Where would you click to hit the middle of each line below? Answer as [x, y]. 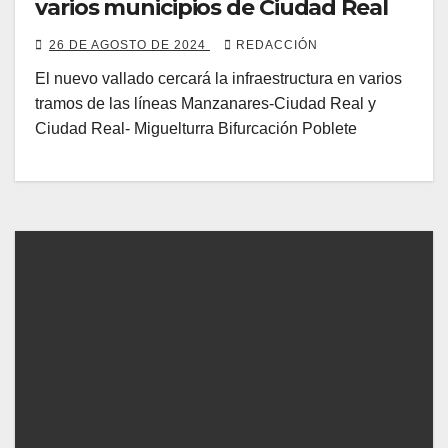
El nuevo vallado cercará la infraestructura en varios [218, 78]
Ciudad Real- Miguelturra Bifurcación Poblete [196, 128]
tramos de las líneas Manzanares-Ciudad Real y [205, 103]
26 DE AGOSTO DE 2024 [129, 45]
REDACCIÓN [277, 45]
